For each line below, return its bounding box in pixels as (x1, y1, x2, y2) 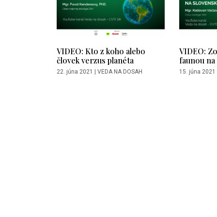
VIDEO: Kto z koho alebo (57, 46, 145, 57)
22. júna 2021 (57, 68, 93, 76)
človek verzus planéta (57, 55, 134, 66)
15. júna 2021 (179, 68, 216, 76)
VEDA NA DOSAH (97, 68, 142, 76)
